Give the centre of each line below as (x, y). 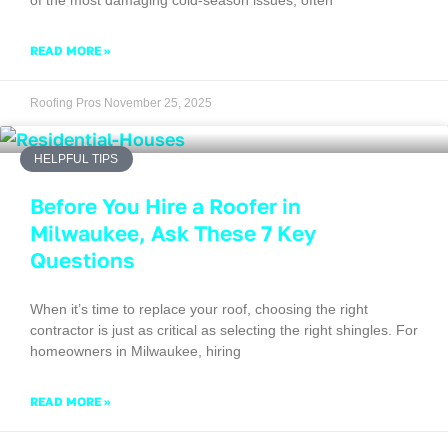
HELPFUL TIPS (76, 158)
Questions (82, 259)
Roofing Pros (67, 102)
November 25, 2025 (158, 102)
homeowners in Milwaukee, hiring (135, 350)
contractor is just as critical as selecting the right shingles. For (224, 329)
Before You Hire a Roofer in (165, 205)
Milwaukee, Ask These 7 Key (173, 232)
